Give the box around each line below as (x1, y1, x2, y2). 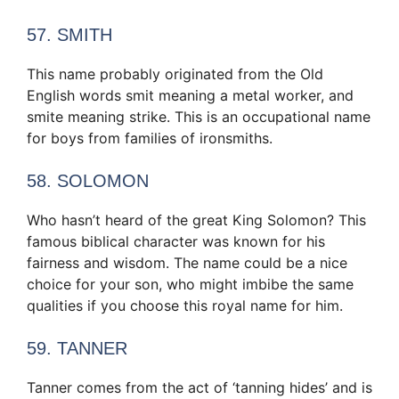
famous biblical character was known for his (27, 232, 325, 251)
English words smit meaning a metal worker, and (27, 86, 354, 105)
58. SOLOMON (27, 171, 149, 191)
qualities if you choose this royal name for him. (27, 297, 343, 315)
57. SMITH (27, 25, 112, 45)
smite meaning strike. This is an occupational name (27, 108, 370, 126)
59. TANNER (27, 338, 127, 359)
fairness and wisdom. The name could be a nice (27, 254, 347, 273)
